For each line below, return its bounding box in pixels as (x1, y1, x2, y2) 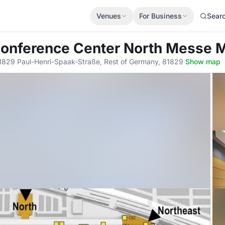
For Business (139, 11, 182, 20)
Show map (185, 57, 220, 66)
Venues (96, 11, 121, 20)
